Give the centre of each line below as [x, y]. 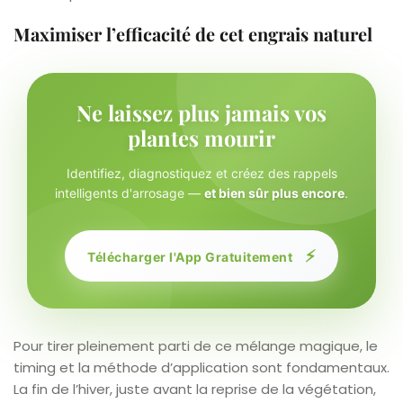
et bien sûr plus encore [274, 193]
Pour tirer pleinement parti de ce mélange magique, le [196, 345]
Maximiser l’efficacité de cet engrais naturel [193, 33]
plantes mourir [201, 137]
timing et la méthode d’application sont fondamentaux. [201, 367]
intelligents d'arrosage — [130, 193]
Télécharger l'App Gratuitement [192, 256]
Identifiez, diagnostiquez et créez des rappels [201, 173]
